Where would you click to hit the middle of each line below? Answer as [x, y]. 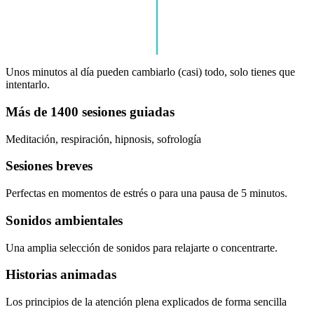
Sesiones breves [49, 166]
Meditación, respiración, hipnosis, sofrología [103, 139]
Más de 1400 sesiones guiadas [90, 111]
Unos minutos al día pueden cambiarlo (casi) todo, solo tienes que [150, 72]
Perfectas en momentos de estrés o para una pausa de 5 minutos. [146, 193]
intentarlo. [28, 85]
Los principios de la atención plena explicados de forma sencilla [146, 301]
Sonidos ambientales [64, 220]
